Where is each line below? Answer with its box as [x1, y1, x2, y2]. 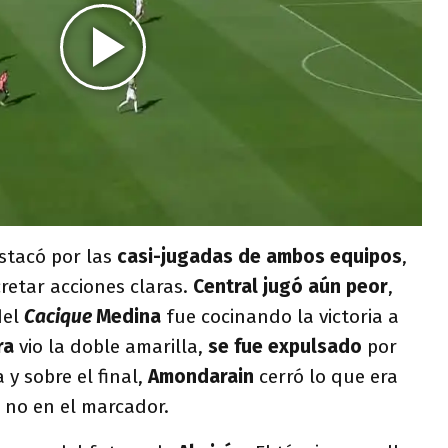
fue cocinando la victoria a [166, 304, 399, 328]
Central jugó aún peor [193, 274, 388, 298]
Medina [96, 304, 166, 328]
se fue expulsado [208, 334, 362, 358]
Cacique [24, 304, 96, 328]
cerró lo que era [259, 364, 398, 388]
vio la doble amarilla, [19, 334, 208, 358]
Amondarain [148, 364, 259, 388]
